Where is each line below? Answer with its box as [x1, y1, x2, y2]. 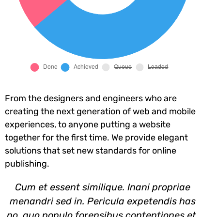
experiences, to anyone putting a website [5, 119, 170, 130]
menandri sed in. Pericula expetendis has [9, 195, 196, 207]
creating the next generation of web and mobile [5, 106, 196, 117]
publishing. [5, 158, 49, 169]
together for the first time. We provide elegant [5, 132, 188, 143]
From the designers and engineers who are [5, 93, 177, 104]
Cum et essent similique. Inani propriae [15, 181, 190, 193]
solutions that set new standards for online [5, 145, 176, 156]
